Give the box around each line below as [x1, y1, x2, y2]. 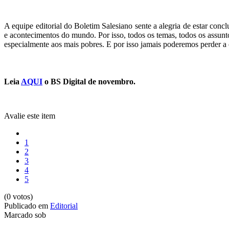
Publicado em [4, 201, 48, 211]
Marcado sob [4, 211, 46, 220]
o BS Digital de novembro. [42, 77, 135, 86]
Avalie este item [4, 111, 55, 121]
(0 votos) [4, 192, 33, 201]
